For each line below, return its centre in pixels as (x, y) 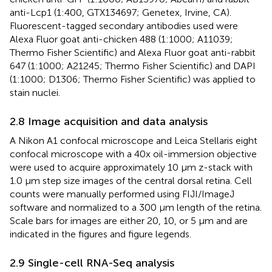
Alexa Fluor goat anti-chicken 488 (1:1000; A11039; (121, 39)
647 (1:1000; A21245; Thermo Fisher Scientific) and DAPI (133, 66)
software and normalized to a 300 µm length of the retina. (136, 207)
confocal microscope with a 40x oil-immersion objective (133, 154)
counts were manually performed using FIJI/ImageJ (122, 194)
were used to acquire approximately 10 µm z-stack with (131, 167)
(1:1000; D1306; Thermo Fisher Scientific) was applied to (133, 79)
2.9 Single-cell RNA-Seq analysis (92, 263)
